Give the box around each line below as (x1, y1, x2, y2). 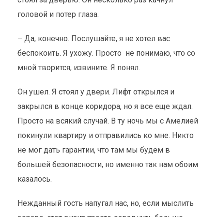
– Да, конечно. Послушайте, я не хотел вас (17, 34, 170, 43)
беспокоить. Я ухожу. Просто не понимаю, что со (17, 48, 195, 58)
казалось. (17, 174, 52, 184)
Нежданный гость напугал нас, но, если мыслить (17, 199, 194, 208)
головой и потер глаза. (17, 10, 101, 19)
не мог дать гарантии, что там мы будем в (17, 145, 170, 155)
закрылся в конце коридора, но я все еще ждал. (17, 102, 193, 111)
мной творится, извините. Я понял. (17, 63, 140, 72)
